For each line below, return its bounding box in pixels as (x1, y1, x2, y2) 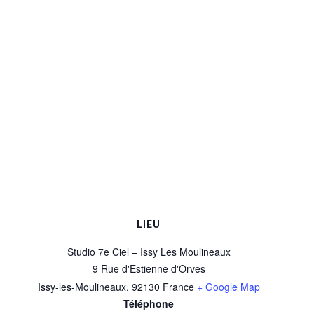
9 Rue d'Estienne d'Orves (92, 261, 205, 275)
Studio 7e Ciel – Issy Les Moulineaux (67, 244, 231, 259)
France (162, 279, 194, 294)
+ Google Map (196, 279, 260, 294)
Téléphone (123, 296, 174, 310)
